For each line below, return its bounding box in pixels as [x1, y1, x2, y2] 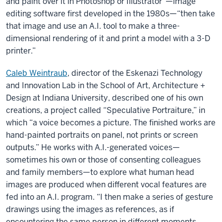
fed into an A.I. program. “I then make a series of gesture [6, 192, 213, 203]
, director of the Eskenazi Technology [67, 68, 203, 79]
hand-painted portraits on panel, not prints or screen [6, 130, 198, 141]
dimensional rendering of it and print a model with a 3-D [6, 33, 210, 44]
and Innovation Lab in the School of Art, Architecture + [6, 80, 205, 91]
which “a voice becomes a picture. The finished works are [6, 117, 216, 128]
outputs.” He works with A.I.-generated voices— [6, 142, 180, 153]
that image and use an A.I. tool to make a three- [6, 21, 180, 32]
